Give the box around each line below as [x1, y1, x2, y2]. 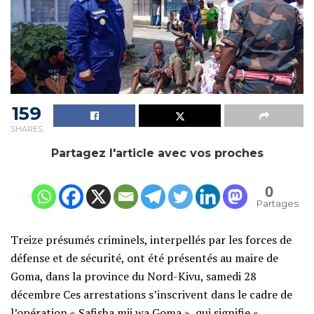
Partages [257, 197, 299, 209]
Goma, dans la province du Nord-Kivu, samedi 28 [11, 268, 257, 284]
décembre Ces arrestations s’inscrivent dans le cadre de [11, 286, 292, 302]
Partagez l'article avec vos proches [50, 146, 264, 160]
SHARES [11, 123, 43, 134]
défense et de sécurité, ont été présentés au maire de [11, 250, 278, 266]
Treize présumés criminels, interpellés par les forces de [11, 231, 292, 247]
